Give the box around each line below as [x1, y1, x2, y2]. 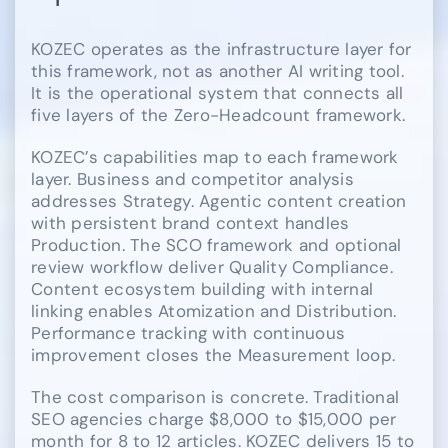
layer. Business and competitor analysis [31, 168, 354, 191]
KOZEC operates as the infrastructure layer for [31, 38, 412, 61]
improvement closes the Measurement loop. [31, 344, 396, 367]
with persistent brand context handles [31, 212, 350, 235]
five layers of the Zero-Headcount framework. [31, 104, 406, 127]
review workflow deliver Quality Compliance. [31, 256, 393, 279]
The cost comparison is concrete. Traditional [31, 386, 400, 409]
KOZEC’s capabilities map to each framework [31, 146, 399, 169]
